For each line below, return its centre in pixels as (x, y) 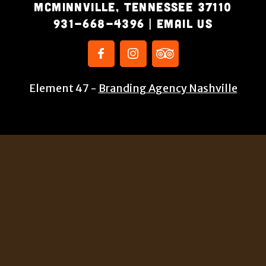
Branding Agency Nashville (168, 88)
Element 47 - (64, 88)
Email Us (185, 23)
